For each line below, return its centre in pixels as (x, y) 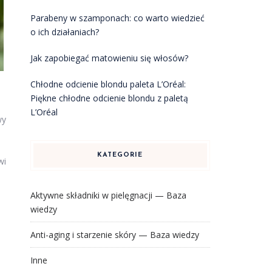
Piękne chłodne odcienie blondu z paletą (109, 98)
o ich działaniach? (64, 32)
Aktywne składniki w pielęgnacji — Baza (108, 195)
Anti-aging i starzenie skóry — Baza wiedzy (114, 235)
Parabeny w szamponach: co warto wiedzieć (117, 18)
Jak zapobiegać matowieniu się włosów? (109, 58)
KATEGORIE (120, 155)
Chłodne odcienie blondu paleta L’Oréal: (108, 84)
